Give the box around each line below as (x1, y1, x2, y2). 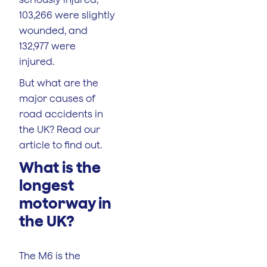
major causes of (19, 92, 95, 104)
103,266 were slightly (19, 9, 115, 20)
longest (19, 176, 74, 194)
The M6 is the (19, 250, 80, 261)
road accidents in (19, 108, 103, 119)
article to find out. (19, 139, 105, 150)
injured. (19, 55, 57, 67)
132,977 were (19, 40, 76, 51)
